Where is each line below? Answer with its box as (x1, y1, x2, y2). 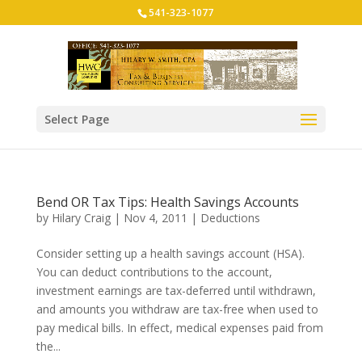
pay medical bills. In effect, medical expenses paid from (36, 320, 323, 335)
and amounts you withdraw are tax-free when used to (36, 301, 318, 317)
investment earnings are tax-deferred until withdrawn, (36, 283, 316, 298)
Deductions (200, 210, 260, 225)
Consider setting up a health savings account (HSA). (36, 246, 305, 261)
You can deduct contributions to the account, (36, 264, 272, 280)
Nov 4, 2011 (123, 210, 187, 225)
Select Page (44, 112, 109, 127)
